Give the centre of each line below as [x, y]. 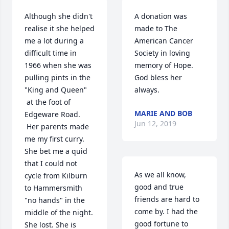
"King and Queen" [56, 90]
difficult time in [51, 53]
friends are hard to [167, 199]
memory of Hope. [164, 65]
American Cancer [164, 41]
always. [147, 90]
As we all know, [160, 175]
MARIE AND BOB [163, 113]
